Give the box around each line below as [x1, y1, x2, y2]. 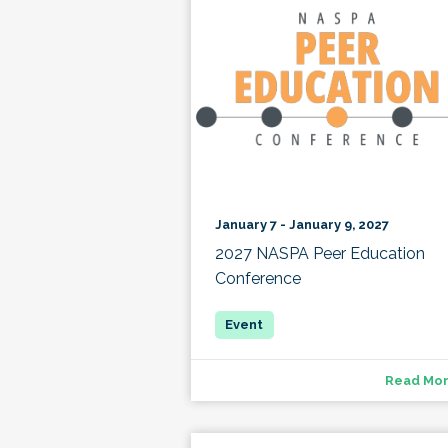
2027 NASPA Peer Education [214, 243, 425, 263]
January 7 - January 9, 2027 [214, 216, 389, 232]
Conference [214, 268, 301, 288]
